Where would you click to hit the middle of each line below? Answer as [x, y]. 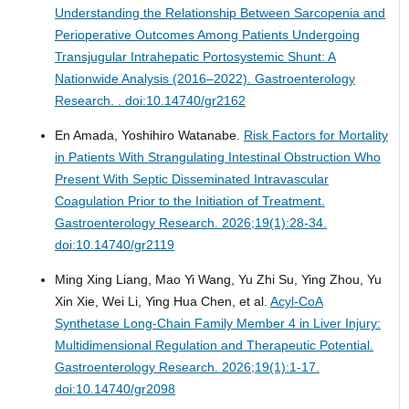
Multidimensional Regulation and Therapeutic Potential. [214, 346]
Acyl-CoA [296, 302]
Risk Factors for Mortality [315, 136]
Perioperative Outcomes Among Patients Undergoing [207, 35]
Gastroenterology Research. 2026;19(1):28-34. [190, 223]
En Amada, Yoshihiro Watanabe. [149, 136]
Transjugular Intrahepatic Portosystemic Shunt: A [195, 57]
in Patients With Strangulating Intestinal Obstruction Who [217, 157]
